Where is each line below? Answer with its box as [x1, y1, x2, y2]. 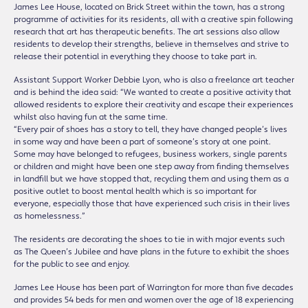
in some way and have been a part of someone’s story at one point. [14, 136, 271, 147]
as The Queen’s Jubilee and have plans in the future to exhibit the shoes [14, 246, 289, 257]
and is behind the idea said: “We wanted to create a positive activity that [14, 87, 291, 98]
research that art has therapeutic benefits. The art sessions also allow [14, 26, 280, 37]
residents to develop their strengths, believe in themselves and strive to [14, 38, 289, 49]
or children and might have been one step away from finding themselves [14, 161, 289, 172]
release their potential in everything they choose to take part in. [14, 51, 257, 62]
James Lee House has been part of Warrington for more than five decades [14, 282, 294, 293]
